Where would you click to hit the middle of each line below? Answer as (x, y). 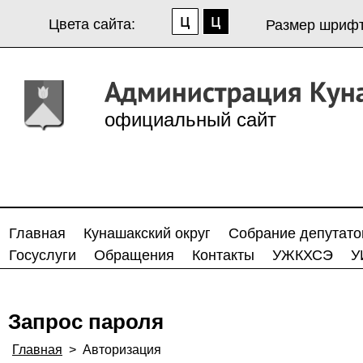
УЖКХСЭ (303, 255)
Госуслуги (43, 255)
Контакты (223, 255)
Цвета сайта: (92, 24)
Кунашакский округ (147, 233)
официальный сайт (190, 120)
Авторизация (122, 350)
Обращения (134, 255)
